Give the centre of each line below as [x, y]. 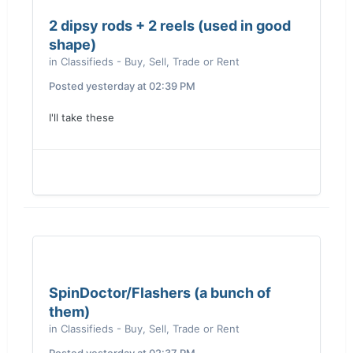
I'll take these [82, 117]
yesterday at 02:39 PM [141, 86]
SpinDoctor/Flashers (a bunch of [160, 293]
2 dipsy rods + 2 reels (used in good [170, 26]
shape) [72, 45]
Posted [67, 86]
